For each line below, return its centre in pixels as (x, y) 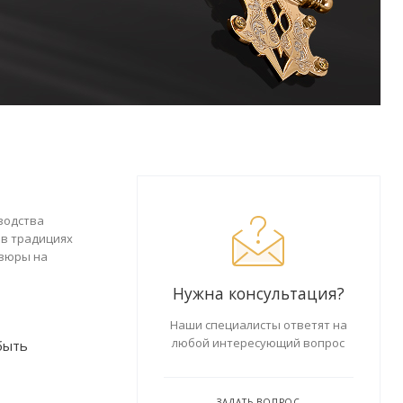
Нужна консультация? (258, 293)
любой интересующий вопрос (259, 343)
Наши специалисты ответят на (258, 325)
